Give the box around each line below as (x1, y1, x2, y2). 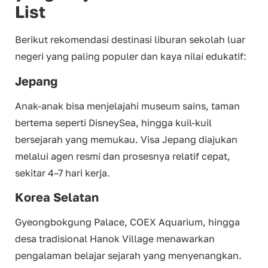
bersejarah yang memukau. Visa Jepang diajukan (15, 133, 237, 145)
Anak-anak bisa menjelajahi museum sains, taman (15, 99, 240, 112)
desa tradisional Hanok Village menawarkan (15, 232, 215, 245)
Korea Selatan (15, 189, 99, 204)
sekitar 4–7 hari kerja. (15, 166, 110, 179)
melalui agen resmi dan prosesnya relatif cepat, (15, 150, 230, 162)
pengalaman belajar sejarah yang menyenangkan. (15, 249, 242, 261)
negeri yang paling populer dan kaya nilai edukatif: (15, 50, 246, 63)
